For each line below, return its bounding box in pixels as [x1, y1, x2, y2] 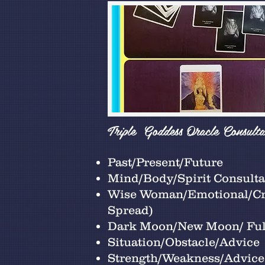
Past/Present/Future [108, 156, 223, 169]
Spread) [108, 203, 153, 216]
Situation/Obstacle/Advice [108, 235, 260, 248]
